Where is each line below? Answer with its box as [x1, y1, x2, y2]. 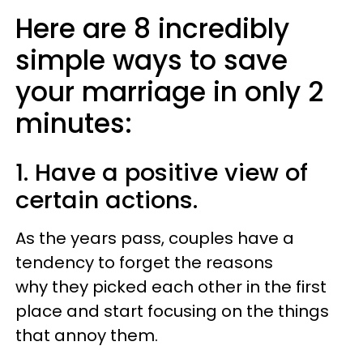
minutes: [15, 104, 132, 143]
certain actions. [15, 183, 198, 216]
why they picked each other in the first [15, 275, 327, 298]
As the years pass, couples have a [15, 226, 294, 250]
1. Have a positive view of [15, 156, 308, 189]
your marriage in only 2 [15, 72, 323, 111]
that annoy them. [15, 323, 158, 347]
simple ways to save [15, 41, 288, 79]
